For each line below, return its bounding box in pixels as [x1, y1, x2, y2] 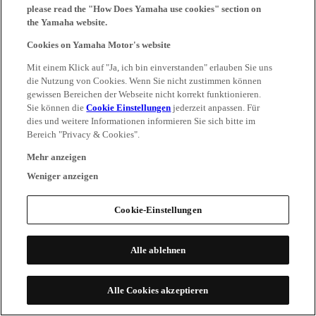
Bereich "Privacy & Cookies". [27, 129, 140, 140]
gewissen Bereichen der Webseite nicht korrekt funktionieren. [27, 89, 262, 99]
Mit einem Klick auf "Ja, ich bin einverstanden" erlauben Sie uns [27, 62, 273, 73]
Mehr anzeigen [27, 152, 87, 162]
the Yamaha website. [27, 17, 108, 28]
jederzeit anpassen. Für [171, 102, 260, 113]
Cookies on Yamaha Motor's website [27, 39, 171, 50]
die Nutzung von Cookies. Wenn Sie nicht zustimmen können [27, 75, 262, 86]
